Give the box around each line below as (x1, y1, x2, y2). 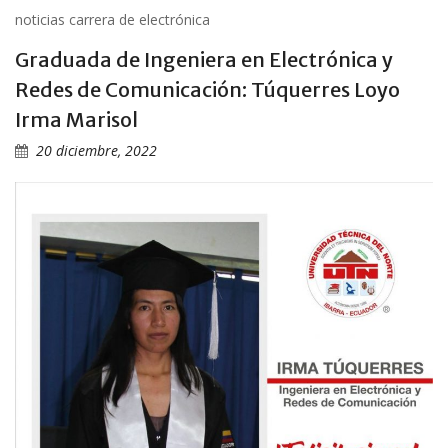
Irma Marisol (15, 107, 138, 133)
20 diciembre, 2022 (36, 141, 157, 161)
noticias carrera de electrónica (15, 10, 210, 30)
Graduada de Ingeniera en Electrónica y (15, 47, 393, 73)
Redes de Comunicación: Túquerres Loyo (15, 77, 400, 103)
